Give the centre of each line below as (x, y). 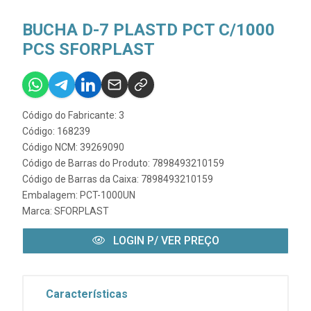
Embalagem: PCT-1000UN (79, 195)
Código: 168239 (56, 132)
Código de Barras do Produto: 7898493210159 (123, 163)
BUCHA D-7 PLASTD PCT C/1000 (149, 30)
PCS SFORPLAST (89, 50)
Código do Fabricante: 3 (73, 116)
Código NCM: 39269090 (73, 148)
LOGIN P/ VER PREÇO (165, 241)
